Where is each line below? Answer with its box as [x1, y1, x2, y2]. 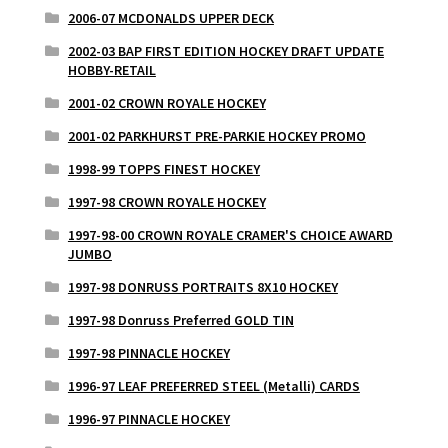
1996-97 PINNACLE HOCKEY [67, 409, 230, 428]
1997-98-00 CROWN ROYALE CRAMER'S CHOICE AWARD [67, 225, 393, 244]
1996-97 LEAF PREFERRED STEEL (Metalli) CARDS [67, 376, 360, 395]
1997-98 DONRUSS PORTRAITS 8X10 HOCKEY [67, 277, 338, 296]
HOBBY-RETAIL [67, 60, 156, 79]
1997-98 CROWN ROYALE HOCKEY [67, 192, 266, 211]
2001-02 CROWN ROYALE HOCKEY [67, 93, 266, 112]
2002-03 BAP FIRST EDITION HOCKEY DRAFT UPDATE [67, 41, 384, 60]
